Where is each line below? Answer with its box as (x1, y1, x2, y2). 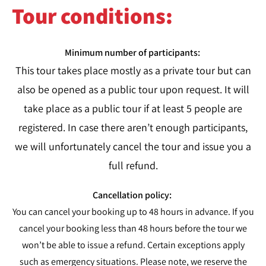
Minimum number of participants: (64, 46, 200, 59)
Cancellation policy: (93, 189, 173, 201)
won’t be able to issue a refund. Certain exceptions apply (21, 239, 245, 251)
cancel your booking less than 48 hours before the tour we (19, 222, 247, 235)
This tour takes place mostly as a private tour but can (15, 64, 251, 77)
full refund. (108, 159, 158, 172)
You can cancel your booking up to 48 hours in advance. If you (12, 205, 254, 218)
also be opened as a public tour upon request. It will (17, 83, 249, 96)
